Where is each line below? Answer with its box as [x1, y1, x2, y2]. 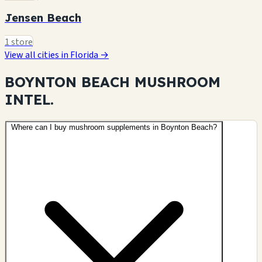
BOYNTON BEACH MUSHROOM [5, 73, 220, 91]
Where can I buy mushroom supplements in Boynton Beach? [11, 122, 217, 132]
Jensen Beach [5, 11, 81, 25]
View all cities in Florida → [5, 48, 109, 61]
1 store [5, 35, 33, 49]
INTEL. [5, 90, 54, 108]
